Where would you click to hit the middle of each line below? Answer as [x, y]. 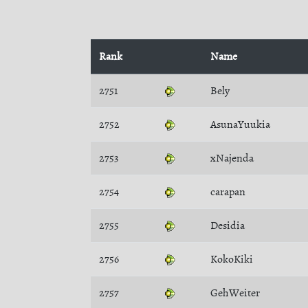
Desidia [228, 225]
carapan [228, 192]
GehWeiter [235, 293]
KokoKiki [232, 259]
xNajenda [232, 158]
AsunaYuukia [240, 124]
